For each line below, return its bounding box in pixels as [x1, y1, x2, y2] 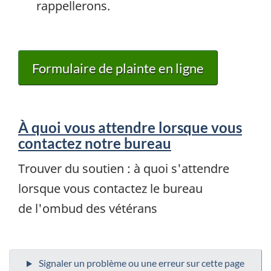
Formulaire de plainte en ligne [32, 59, 204, 76]
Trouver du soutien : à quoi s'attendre [18, 160, 229, 177]
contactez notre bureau [18, 134, 171, 152]
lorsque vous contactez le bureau [18, 180, 203, 197]
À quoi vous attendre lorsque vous [18, 119, 242, 137]
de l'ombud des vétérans [18, 200, 157, 217]
